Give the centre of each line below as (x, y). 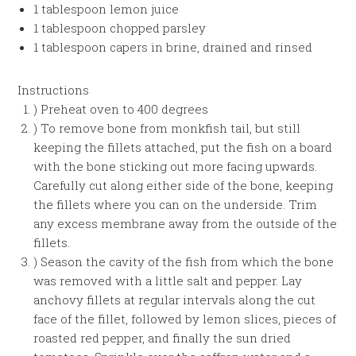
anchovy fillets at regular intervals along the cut (175, 300)
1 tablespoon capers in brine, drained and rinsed (173, 47)
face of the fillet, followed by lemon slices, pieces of (185, 319)
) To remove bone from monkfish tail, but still (167, 128)
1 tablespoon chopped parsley (120, 28)
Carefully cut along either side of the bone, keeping (184, 185)
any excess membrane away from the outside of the (186, 223)
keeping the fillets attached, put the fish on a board (183, 147)
